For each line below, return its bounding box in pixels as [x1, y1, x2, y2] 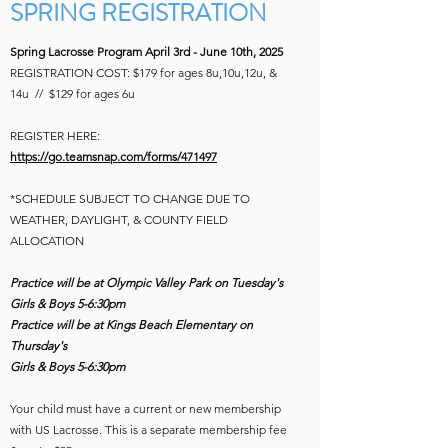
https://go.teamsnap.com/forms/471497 [10, 149, 217, 164]
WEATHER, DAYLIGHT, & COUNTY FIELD [10, 212, 228, 227]
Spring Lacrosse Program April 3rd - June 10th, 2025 [10, 44, 283, 59]
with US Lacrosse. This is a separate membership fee [10, 422, 287, 437]
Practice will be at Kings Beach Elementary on [10, 317, 253, 332]
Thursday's [10, 338, 67, 353]
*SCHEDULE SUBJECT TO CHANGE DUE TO [10, 191, 250, 206]
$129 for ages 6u [49, 86, 135, 101]
